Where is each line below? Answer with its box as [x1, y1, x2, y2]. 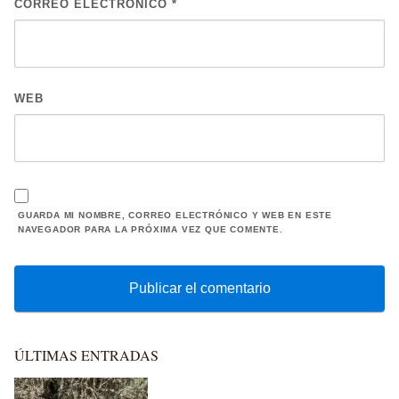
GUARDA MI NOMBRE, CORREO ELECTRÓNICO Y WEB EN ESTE [18, 209, 332, 220]
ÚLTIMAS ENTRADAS [14, 345, 159, 364]
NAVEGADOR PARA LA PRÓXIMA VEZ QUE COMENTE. [18, 224, 283, 234]
